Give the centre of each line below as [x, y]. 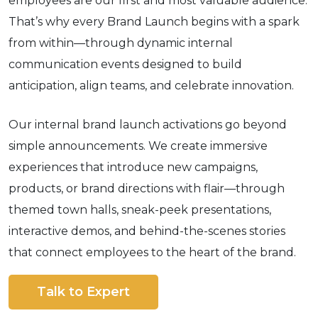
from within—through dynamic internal [121, 43]
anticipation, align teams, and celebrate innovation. [151, 86]
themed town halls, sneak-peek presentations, [140, 210]
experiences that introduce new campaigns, [133, 167]
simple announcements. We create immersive [138, 146]
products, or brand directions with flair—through [147, 188]
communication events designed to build [125, 64]
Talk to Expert [83, 292]
